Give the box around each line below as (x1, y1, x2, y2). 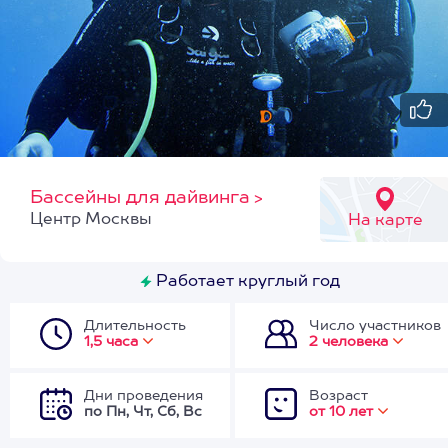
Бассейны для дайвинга (30, 189, 250, 207)
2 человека (309, 335, 388, 349)
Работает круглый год (152, 274, 340, 290)
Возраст (309, 389, 368, 403)
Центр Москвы (30, 212, 152, 228)
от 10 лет (309, 405, 373, 419)
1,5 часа (84, 335, 138, 349)
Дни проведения (84, 389, 203, 403)
